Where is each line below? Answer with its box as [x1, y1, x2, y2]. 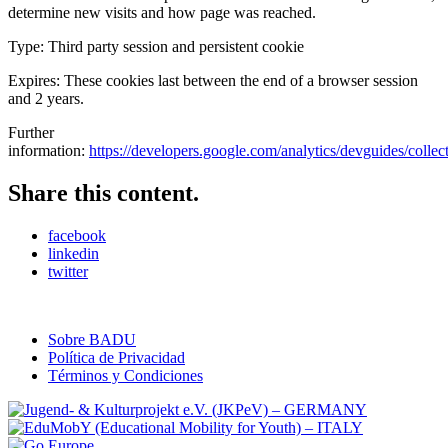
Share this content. [8, 179, 199, 206]
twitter [48, 262, 88, 280]
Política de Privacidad [48, 348, 185, 366]
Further [8, 123, 54, 141]
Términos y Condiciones [48, 366, 203, 384]
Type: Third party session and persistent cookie [8, 37, 304, 55]
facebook [48, 226, 106, 244]
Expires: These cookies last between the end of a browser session [8, 71, 418, 89]
